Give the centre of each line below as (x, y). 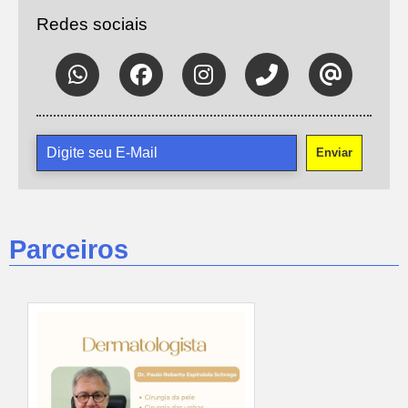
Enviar (334, 153)
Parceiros (69, 250)
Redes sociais (92, 24)
